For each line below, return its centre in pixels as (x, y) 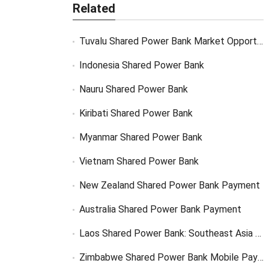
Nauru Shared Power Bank (133, 89)
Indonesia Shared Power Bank (141, 65)
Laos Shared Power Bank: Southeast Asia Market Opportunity (167, 233)
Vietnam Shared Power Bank (139, 161)
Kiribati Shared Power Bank (136, 113)
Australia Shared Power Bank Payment (160, 209)
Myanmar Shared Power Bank (141, 137)
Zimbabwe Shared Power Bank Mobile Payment (168, 257)
